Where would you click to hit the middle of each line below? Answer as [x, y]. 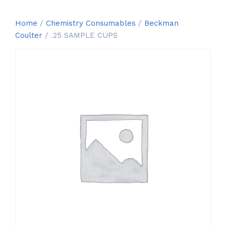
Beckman [161, 23]
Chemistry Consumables [91, 23]
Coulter [29, 35]
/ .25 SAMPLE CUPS [80, 35]
